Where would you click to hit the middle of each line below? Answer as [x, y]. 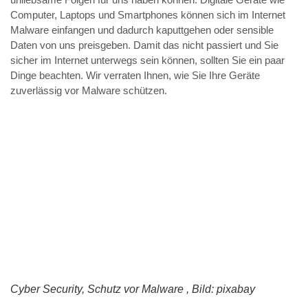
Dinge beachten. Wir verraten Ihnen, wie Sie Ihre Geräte [135, 76]
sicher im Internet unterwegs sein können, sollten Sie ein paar [147, 60]
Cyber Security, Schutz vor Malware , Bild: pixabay [133, 289]
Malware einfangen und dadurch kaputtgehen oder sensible [142, 30]
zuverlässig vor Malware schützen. [89, 91]
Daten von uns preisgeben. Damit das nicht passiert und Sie [144, 45]
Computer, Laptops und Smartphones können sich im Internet [148, 15]
